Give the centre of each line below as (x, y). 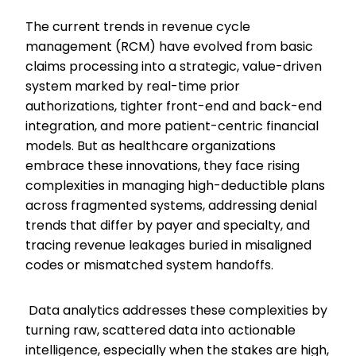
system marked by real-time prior (133, 86)
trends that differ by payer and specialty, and (168, 225)
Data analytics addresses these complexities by (176, 310)
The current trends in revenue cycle (138, 27)
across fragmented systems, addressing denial (171, 205)
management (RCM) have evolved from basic (169, 46)
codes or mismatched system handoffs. (153, 265)
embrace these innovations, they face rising (163, 166)
